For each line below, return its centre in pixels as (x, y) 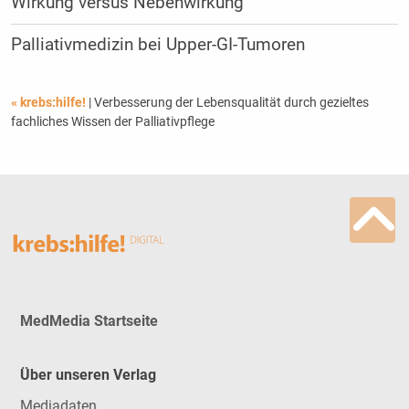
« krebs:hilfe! (49, 102)
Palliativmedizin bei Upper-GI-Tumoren (157, 44)
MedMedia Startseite (89, 321)
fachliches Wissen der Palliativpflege (112, 121)
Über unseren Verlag (88, 374)
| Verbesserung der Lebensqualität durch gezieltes (228, 102)
